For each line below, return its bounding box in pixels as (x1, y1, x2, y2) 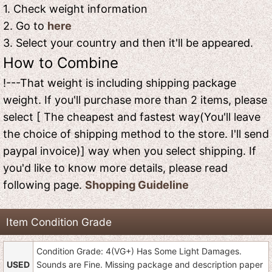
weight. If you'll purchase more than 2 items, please (3, 93, 267, 107)
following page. (3, 178, 85, 192)
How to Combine (3, 54, 118, 72)
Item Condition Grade (6, 216, 112, 229)
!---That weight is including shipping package (3, 76, 236, 90)
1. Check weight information (3, 2, 148, 16)
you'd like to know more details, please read (3, 161, 228, 175)
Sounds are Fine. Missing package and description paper (36, 259, 263, 270)
